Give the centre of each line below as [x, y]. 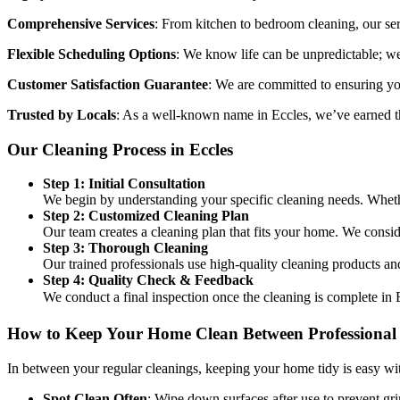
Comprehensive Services [81, 23]
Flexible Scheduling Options [92, 54]
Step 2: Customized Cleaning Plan [146, 216]
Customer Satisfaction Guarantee [108, 84]
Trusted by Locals [62, 114]
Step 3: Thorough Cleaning [125, 248]
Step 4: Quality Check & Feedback [148, 280]
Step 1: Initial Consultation [124, 184]
